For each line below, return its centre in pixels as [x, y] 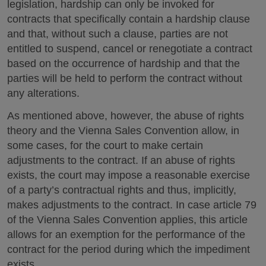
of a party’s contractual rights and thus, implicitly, [122, 190]
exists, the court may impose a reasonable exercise [129, 175]
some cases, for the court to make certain [105, 145]
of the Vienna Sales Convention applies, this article [127, 220]
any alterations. [43, 93]
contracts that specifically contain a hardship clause [129, 19]
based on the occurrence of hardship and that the [123, 63]
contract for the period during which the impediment [129, 249]
